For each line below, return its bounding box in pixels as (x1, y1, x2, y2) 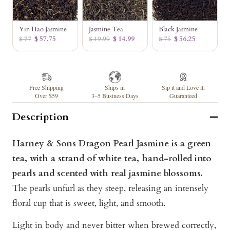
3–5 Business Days (91, 91, 139, 100)
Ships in (105, 83, 125, 92)
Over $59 (35, 91, 59, 100)
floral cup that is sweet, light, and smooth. (12, 197, 165, 209)
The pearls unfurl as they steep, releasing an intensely (12, 182, 208, 195)
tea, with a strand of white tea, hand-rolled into (12, 152, 212, 165)
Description (12, 110, 69, 124)
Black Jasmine (159, 25, 198, 34)
